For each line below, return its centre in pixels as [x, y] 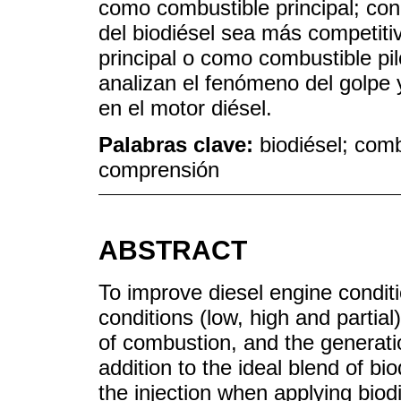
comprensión [159, 170]
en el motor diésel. [185, 108]
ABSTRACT [173, 250]
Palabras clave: [179, 145]
